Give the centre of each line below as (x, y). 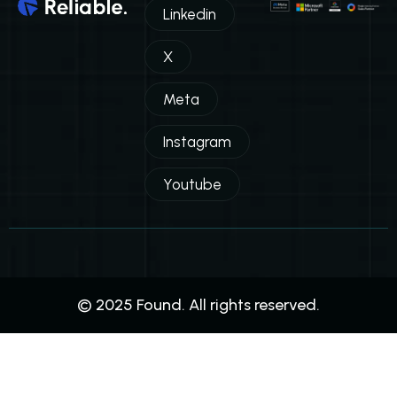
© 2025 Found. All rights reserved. (198, 305)
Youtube (192, 184)
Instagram (197, 142)
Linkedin (189, 14)
